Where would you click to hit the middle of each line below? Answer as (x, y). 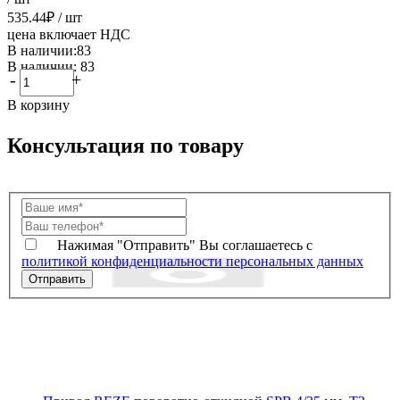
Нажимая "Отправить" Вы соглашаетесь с (185, 246)
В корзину (38, 104)
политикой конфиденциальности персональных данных (192, 262)
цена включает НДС (69, 34)
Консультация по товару (125, 145)
